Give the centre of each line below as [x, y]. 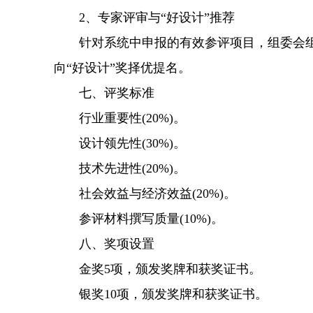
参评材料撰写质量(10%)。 [139, 219]
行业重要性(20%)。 [120, 118]
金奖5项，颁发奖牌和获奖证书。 [158, 269]
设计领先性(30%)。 [120, 143]
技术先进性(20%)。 [120, 168]
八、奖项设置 [104, 244]
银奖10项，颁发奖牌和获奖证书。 [161, 294]
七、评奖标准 [104, 93]
